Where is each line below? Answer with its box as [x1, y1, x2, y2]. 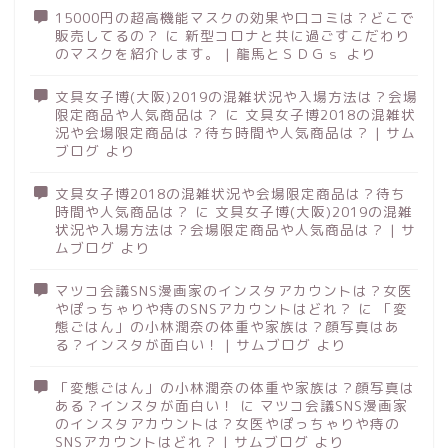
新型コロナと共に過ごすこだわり [185, 25, 410, 45]
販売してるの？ [55, 25, 160, 45]
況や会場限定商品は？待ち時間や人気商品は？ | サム [55, 122, 416, 142]
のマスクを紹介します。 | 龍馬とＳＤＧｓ [55, 43, 341, 63]
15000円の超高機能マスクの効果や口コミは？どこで [55, 7, 415, 27]
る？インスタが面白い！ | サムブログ [55, 334, 311, 354]
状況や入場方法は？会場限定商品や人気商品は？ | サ [55, 219, 416, 239]
